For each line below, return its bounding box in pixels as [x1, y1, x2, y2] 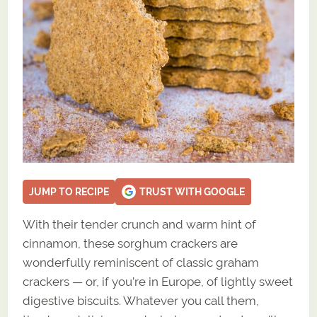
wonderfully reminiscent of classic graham [23, 255, 260, 270]
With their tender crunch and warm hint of [23, 217, 257, 231]
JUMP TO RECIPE [29, 185, 110, 197]
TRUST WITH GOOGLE [139, 185, 246, 197]
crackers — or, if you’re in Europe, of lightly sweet [23, 274, 294, 289]
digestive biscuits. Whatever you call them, [23, 293, 260, 308]
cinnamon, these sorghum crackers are [23, 236, 238, 250]
